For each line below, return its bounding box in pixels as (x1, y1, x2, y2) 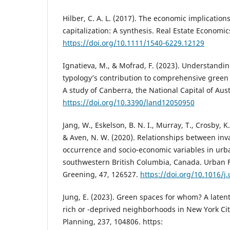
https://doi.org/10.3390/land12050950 (63, 98, 195, 108)
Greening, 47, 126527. (63, 169, 140, 180)
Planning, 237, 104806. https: (63, 217, 163, 227)
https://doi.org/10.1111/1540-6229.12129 (63, 38, 204, 48)
